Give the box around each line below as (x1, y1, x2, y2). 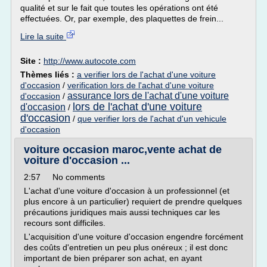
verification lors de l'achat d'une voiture (67, 80, 214, 90)
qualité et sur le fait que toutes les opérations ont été (20, 3, 218, 13)
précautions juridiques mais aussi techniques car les (24, 207, 220, 217)
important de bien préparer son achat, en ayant (24, 253, 202, 263)
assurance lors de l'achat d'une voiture (67, 91, 229, 101)
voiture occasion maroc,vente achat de (24, 144, 222, 156)
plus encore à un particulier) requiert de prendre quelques (24, 197, 242, 206)
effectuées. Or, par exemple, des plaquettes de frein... (20, 14, 223, 23)
